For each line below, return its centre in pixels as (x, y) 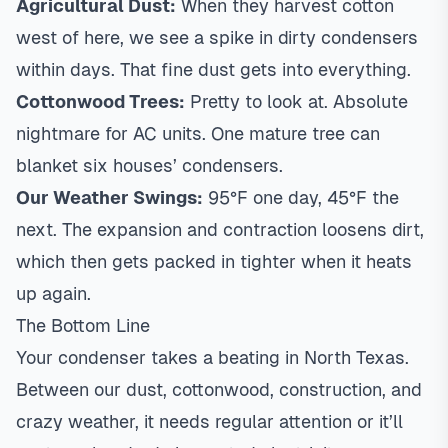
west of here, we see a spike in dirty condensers (217, 37)
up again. (53, 293)
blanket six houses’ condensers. (149, 165)
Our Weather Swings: (109, 197)
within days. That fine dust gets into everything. (213, 69)
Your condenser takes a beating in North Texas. (212, 357)
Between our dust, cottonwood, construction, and (219, 389)
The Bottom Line (83, 325)
